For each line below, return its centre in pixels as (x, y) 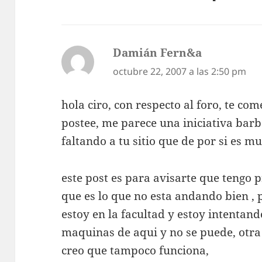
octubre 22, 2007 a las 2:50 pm (180, 72)
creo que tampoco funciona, (135, 251)
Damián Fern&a (158, 53)
